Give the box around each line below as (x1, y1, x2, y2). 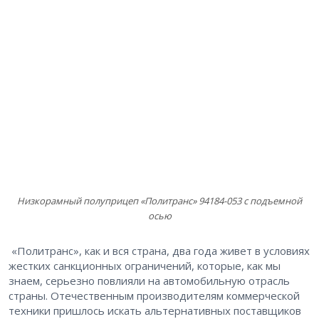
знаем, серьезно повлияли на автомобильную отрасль (9, 273, 290, 288)
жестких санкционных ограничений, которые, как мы (9, 258, 281, 273)
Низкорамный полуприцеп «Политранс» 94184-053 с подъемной (17, 194, 302, 208)
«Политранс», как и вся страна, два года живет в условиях (9, 244, 310, 258)
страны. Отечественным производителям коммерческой (9, 288, 300, 303)
